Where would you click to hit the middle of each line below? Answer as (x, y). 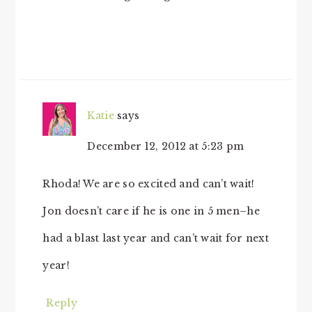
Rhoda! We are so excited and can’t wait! (149, 184)
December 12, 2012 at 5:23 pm (166, 147)
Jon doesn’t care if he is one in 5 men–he (151, 211)
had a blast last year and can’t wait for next (156, 239)
